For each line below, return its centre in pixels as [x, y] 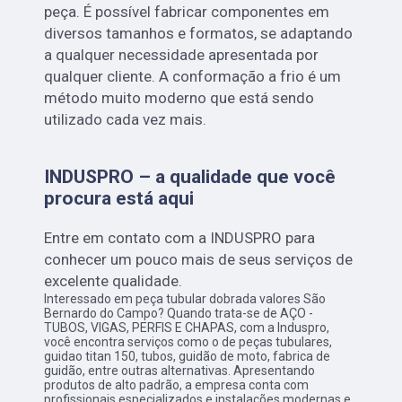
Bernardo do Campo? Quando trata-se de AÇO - [179, 314]
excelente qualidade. [114, 281]
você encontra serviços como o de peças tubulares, [188, 342]
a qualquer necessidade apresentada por [182, 55]
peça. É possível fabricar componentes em [187, 12]
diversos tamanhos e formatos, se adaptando [199, 34]
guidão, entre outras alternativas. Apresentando [180, 371]
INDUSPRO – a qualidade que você [190, 177]
